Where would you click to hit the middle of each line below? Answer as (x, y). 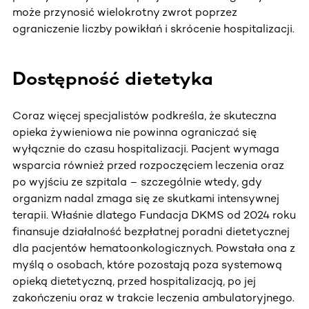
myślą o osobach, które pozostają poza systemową (147, 265)
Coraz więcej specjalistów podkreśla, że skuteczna (144, 116)
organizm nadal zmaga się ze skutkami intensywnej (146, 199)
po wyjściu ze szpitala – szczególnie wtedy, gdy (137, 182)
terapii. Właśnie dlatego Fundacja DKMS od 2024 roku (154, 215)
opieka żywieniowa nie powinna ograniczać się (134, 132)
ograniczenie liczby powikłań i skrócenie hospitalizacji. (153, 29)
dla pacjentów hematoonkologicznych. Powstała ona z (154, 248)
